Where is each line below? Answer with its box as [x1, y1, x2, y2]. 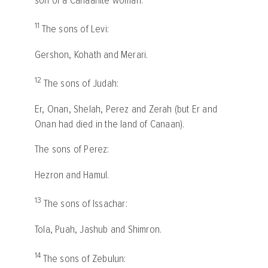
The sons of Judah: [43, 77, 119, 90]
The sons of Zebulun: [42, 252, 126, 265]
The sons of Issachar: [43, 197, 127, 211]
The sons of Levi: [41, 23, 109, 36]
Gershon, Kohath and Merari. [35, 48, 148, 61]
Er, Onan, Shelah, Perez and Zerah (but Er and [35, 102, 217, 115]
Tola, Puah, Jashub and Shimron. [35, 223, 162, 236]
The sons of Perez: [35, 143, 109, 156]
